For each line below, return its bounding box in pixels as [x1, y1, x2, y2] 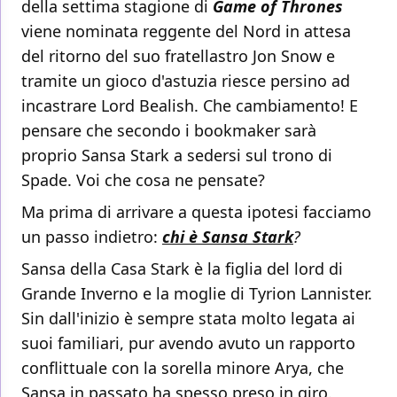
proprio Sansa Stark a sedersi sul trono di [21, 144, 332, 167]
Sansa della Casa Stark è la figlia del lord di [21, 258, 343, 280]
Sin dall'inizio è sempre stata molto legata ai [21, 307, 355, 330]
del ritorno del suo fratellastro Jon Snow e [21, 45, 335, 67]
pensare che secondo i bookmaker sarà [21, 120, 316, 142]
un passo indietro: [21, 226, 162, 248]
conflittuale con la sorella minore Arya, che [21, 357, 344, 379]
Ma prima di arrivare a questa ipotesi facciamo [21, 201, 371, 223]
